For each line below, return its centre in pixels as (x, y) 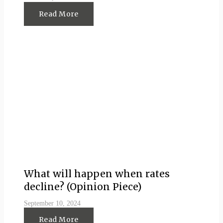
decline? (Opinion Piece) (83, 186)
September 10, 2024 (52, 203)
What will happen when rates (97, 173)
